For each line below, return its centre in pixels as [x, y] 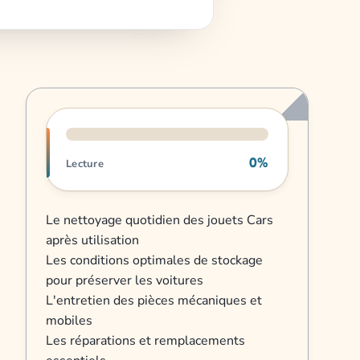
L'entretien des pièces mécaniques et [154, 300]
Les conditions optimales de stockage [154, 260]
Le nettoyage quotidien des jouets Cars [160, 220]
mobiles [69, 320]
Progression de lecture [112, 117]
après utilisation [92, 240]
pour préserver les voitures [125, 280]
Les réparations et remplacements [145, 340]
